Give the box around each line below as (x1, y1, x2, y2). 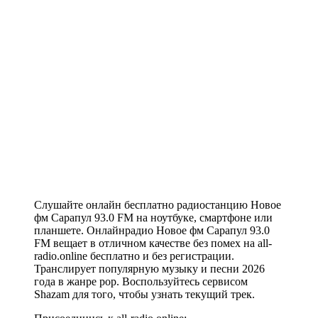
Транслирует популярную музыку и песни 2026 (34, 263, 265, 275)
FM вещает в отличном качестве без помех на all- (34, 237, 272, 250)
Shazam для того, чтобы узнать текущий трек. (34, 288, 255, 301)
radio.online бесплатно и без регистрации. (34, 250, 234, 263)
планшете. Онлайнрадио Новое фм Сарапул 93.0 (34, 224, 270, 237)
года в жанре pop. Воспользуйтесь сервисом (34, 275, 248, 288)
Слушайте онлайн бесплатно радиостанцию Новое (34, 199, 281, 212)
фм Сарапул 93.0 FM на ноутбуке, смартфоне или (34, 212, 273, 224)
